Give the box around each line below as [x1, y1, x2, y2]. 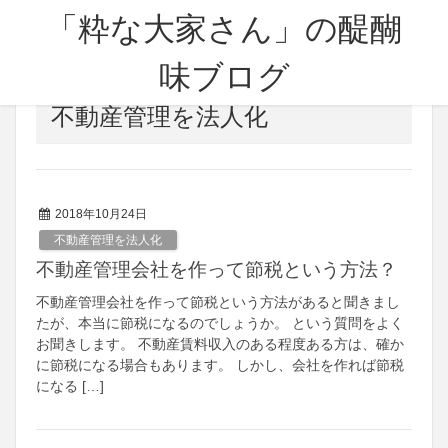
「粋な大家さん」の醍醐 [46, 11, 402, 47]
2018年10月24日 [55, 207, 147, 221]
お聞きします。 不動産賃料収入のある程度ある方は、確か [36, 335, 404, 352]
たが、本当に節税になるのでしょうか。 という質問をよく [36, 314, 404, 331]
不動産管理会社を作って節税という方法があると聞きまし [36, 293, 400, 310]
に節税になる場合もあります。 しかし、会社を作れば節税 [36, 356, 404, 373]
